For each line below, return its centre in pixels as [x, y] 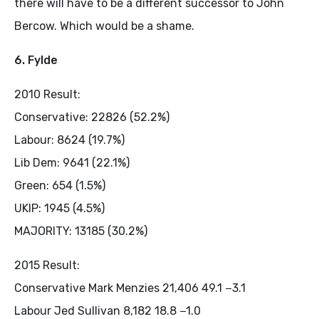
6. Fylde [36, 60]
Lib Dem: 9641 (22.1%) [72, 163]
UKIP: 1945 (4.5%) [59, 208]
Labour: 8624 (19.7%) [69, 140]
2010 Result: [47, 94]
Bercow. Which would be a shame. [104, 26]
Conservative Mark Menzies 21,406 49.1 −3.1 [130, 288]
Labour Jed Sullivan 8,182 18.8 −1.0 [108, 311]
